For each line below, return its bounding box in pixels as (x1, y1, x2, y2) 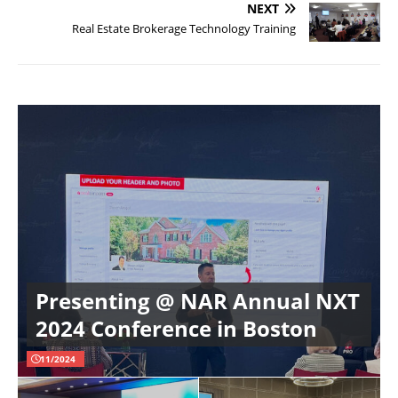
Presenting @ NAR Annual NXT (36, 285, 360, 315)
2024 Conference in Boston (36, 313, 317, 343)
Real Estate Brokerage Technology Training (72, 20, 296, 37)
